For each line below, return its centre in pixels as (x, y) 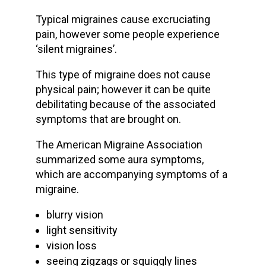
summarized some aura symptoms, (119, 159)
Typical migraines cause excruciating (123, 19)
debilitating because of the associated (125, 104)
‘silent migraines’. (76, 49)
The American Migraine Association (119, 144)
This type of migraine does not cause (123, 74)
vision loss (71, 245)
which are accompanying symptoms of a (131, 174)
